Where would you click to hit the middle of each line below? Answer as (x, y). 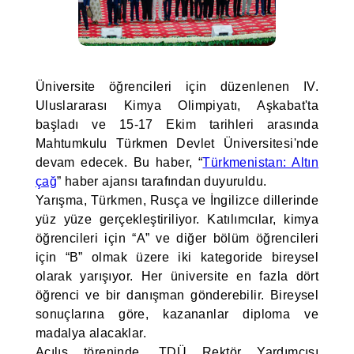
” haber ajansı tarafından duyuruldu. (162, 181)
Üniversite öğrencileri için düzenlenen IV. (177, 87)
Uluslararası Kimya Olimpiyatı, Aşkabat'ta (177, 105)
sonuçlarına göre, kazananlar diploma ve (177, 314)
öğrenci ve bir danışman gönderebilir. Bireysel (177, 295)
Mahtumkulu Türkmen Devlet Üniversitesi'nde (177, 143)
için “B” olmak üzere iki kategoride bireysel (177, 257)
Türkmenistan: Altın (261, 162)
